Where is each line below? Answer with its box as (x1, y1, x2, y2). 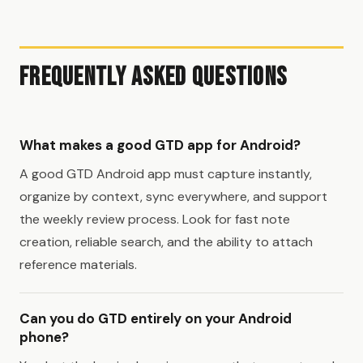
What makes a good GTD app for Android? (19, 135, 301, 154)
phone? (19, 327, 69, 346)
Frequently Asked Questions (19, 61, 288, 93)
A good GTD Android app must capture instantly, (19, 164, 312, 182)
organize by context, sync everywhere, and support (19, 187, 327, 205)
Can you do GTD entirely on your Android (19, 309, 292, 327)
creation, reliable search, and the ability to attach (19, 233, 313, 250)
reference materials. (19, 255, 137, 273)
